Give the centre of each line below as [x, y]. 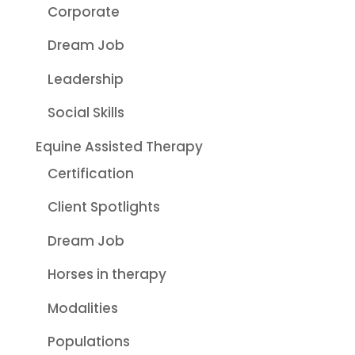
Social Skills [86, 113]
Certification [90, 173]
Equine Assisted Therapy [119, 146]
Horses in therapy [107, 275]
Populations [88, 342]
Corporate [83, 11]
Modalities [82, 308]
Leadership [85, 79]
